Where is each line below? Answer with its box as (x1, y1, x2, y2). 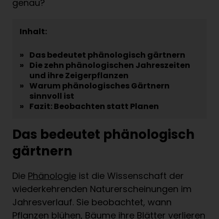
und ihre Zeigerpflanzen (29, 70, 129, 82)
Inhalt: (20, 26, 47, 38)
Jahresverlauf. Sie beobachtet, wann (12, 196, 172, 208)
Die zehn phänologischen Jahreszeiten (29, 60, 190, 71)
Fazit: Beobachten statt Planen (29, 101, 159, 112)
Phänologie (28, 169, 76, 182)
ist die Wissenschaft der (76, 169, 184, 182)
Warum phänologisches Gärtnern (29, 80, 170, 92)
